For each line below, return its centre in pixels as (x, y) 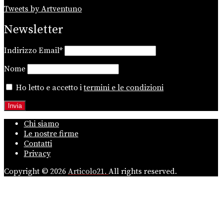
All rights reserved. (143, 171)
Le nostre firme (51, 134)
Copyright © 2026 (36, 171)
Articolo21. (88, 171)
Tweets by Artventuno (43, 9)
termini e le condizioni (124, 87)
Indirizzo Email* (34, 50)
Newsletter (34, 29)
